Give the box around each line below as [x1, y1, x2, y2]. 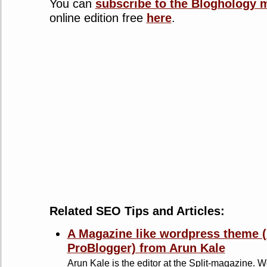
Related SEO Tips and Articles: [49, 204, 225, 218]
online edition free [49, 11, 147, 24]
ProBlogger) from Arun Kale [67, 241, 225, 254]
